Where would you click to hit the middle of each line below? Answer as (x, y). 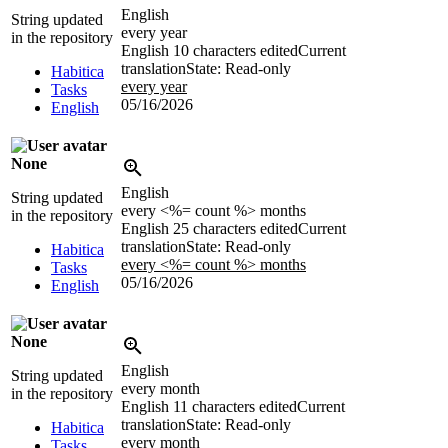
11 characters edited (235, 406)
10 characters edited (235, 50)
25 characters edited (235, 228)
